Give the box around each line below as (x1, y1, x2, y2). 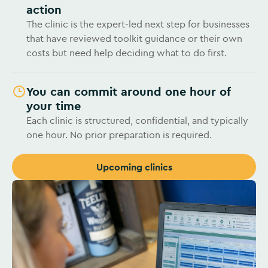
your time (26, 98, 81, 113)
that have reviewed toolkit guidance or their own (26, 32, 242, 44)
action (26, 2, 62, 17)
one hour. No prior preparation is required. (26, 129, 212, 141)
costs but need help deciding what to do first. (26, 47, 227, 59)
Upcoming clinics (96, 161, 172, 173)
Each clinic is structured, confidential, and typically (26, 114, 248, 126)
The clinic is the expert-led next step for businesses (26, 18, 249, 30)
